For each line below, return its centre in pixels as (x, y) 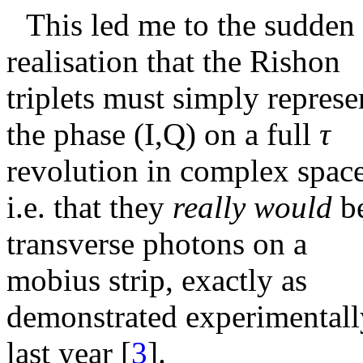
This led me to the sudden (190, 25)
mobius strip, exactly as (157, 280)
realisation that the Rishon (173, 62)
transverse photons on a (157, 244)
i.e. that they (90, 207)
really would (256, 207)
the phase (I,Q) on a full (163, 135)
